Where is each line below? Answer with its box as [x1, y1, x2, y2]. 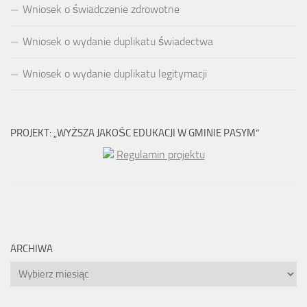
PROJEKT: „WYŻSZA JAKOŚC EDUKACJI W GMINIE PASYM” [10, 127, 260, 140]
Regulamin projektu [116, 148, 205, 162]
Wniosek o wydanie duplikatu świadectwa [23, 35, 213, 49]
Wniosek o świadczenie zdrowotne [23, 3, 180, 16]
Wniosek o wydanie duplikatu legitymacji [23, 67, 207, 81]
